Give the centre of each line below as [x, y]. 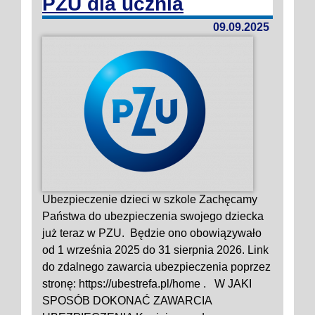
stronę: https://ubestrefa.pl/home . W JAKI [147, 284]
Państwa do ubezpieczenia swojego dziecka [153, 216]
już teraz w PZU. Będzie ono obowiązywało [152, 233]
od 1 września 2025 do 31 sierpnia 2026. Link [155, 250]
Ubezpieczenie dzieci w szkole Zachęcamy [150, 199]
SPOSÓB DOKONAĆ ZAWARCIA [127, 301]
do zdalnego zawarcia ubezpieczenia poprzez [156, 267]
